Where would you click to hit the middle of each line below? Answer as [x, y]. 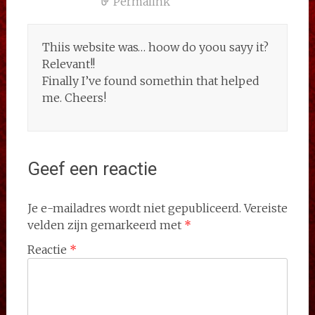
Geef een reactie [92, 169]
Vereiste [265, 208]
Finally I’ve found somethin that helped [150, 81]
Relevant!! [68, 64]
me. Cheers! [74, 98]
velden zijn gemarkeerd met [105, 225]
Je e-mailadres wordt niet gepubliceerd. [134, 208]
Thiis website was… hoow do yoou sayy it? [155, 47]
